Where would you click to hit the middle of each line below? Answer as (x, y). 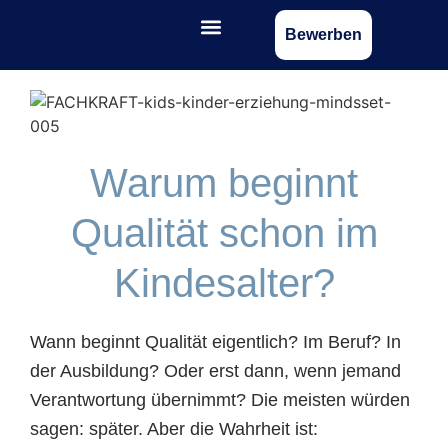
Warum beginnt (224, 183)
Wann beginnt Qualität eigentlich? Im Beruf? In (215, 342)
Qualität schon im (224, 233)
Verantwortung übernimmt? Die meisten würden (220, 400)
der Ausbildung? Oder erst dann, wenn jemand (215, 371)
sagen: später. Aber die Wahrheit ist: (174, 429)
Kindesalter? (224, 283)
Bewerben (323, 34)
